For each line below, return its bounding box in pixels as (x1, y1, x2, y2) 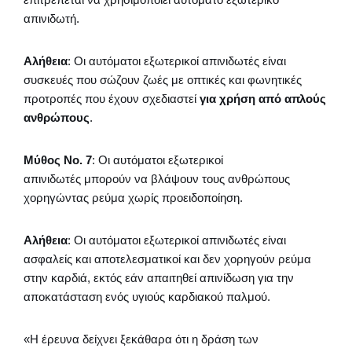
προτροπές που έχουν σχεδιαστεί (24, 91, 200, 105)
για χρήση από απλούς (200, 91, 326, 105)
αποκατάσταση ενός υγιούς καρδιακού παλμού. (24, 289, 270, 303)
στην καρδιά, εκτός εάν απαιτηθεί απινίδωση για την (24, 270, 294, 284)
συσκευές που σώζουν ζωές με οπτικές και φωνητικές (24, 72, 302, 86)
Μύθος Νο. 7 (24, 152, 92, 167)
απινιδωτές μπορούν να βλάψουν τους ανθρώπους (24, 171, 290, 185)
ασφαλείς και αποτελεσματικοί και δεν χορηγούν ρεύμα (24, 251, 311, 266)
